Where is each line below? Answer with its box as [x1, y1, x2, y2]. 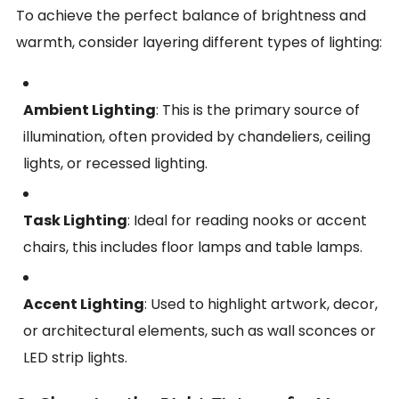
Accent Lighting [23, 294, 144, 314]
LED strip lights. [23, 347, 127, 368]
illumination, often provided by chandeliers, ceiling [23, 126, 370, 147]
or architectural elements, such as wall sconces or [23, 321, 376, 341]
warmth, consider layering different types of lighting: [16, 32, 382, 53]
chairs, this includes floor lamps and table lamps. [23, 237, 362, 257]
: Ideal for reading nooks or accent [127, 210, 367, 231]
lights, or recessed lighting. [23, 153, 208, 174]
